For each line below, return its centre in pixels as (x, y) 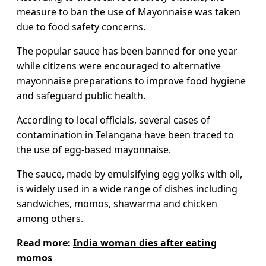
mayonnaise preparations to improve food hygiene (131, 81)
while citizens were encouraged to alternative (119, 66)
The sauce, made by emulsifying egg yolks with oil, (129, 174)
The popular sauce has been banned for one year (127, 51)
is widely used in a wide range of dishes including (127, 189)
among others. (50, 219)
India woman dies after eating (145, 243)
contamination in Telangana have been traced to (125, 135)
